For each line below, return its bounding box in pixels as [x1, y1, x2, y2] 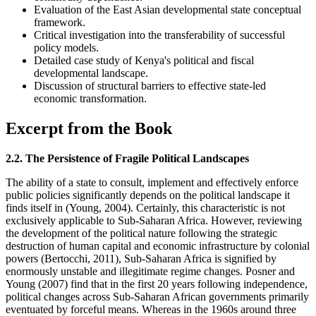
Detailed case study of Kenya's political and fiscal [34, 54, 254, 67]
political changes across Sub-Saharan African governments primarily [6, 291, 309, 303]
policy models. [34, 42, 99, 54]
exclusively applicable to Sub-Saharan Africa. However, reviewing [6, 214, 302, 227]
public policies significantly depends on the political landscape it [6, 189, 290, 202]
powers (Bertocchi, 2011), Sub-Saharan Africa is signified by [6, 253, 276, 265]
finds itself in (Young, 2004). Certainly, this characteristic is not [6, 202, 285, 214]
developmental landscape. [34, 67, 148, 80]
